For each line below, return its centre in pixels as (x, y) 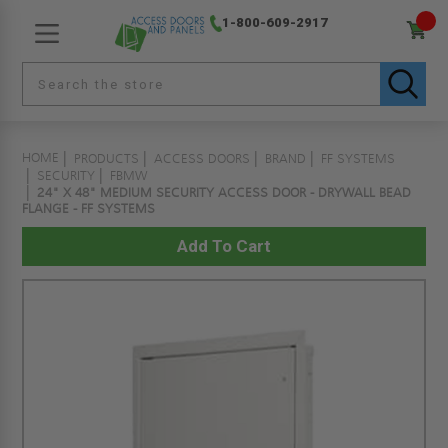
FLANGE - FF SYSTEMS (89, 209)
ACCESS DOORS (202, 159)
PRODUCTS (107, 159)
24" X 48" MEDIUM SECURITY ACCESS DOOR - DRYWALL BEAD (224, 193)
